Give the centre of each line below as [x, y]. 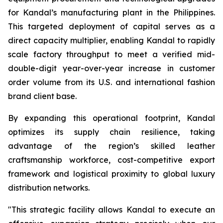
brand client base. [42, 96]
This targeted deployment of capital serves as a [111, 26]
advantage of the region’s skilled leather [111, 146]
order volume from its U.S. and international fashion [111, 82]
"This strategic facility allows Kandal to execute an [111, 210]
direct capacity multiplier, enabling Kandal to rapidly [111, 40]
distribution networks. [49, 188]
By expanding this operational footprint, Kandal [111, 118]
